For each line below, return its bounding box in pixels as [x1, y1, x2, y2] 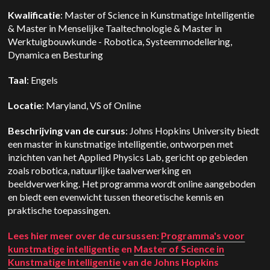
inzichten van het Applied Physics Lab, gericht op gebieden [8, 151, 248, 163]
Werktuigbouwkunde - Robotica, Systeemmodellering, [8, 36, 233, 47]
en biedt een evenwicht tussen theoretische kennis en [8, 191, 224, 202]
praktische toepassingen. [8, 204, 111, 216]
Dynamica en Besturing [8, 49, 107, 60]
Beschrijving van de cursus [8, 125, 126, 136]
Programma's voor [161, 230, 245, 241]
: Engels [27, 74, 62, 86]
